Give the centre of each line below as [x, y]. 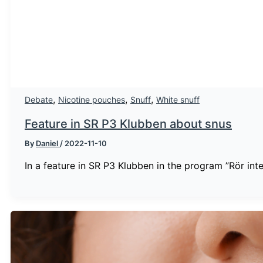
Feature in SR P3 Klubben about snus [128, 124]
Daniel [48, 143]
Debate [39, 99]
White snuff [178, 99]
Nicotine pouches [92, 99]
